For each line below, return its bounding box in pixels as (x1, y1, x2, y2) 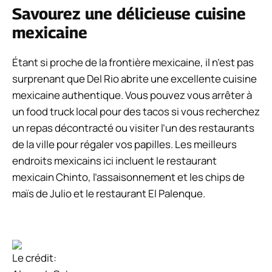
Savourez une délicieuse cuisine (12, 4, 246, 23)
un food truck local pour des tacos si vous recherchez (12, 104, 260, 118)
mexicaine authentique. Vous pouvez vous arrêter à (12, 87, 252, 102)
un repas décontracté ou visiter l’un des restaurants (12, 120, 254, 135)
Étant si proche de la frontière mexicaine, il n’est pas (12, 55, 254, 69)
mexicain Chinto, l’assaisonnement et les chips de (12, 169, 245, 184)
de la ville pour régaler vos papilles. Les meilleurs (12, 137, 237, 151)
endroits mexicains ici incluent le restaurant (12, 153, 217, 168)
